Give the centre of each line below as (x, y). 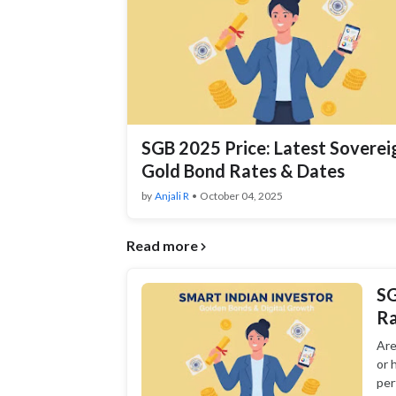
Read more (162, 245)
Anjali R (172, 196)
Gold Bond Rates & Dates (243, 171)
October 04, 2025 (241, 196)
